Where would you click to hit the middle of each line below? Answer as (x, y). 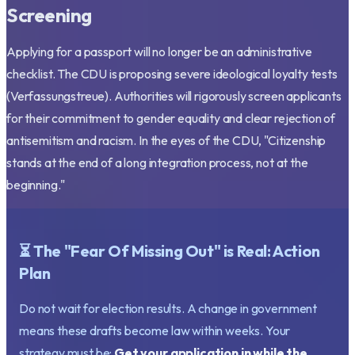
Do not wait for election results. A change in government (168, 309)
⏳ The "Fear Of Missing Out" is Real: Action (170, 251)
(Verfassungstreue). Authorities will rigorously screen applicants (174, 96)
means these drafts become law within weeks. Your (155, 331)
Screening (49, 15)
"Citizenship (295, 141)
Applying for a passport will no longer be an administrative (159, 52)
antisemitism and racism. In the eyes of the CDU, (136, 141)
